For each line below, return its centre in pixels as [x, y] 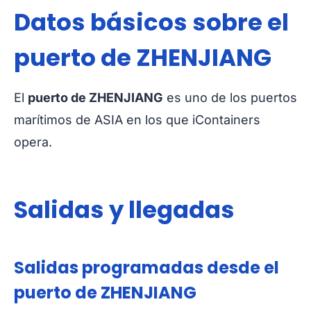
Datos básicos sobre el [151, 23]
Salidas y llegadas [124, 210]
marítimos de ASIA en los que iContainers [137, 120]
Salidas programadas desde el [146, 268]
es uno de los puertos [230, 98]
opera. [33, 142]
